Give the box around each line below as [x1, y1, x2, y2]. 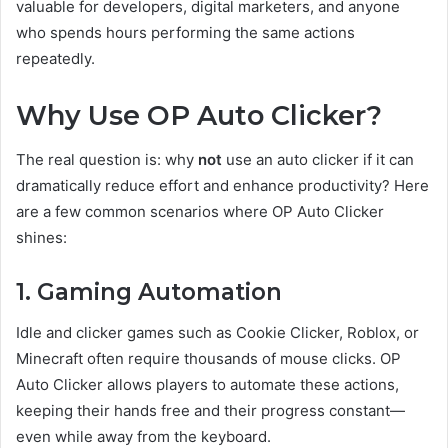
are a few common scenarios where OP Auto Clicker [16, 202, 384, 222]
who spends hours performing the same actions [16, 22, 355, 42]
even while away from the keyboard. [16, 426, 271, 446]
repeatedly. [16, 48, 95, 68]
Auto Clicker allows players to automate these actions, [16, 374, 399, 394]
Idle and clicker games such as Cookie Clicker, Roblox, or [16, 322, 419, 342]
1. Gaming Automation [16, 278, 282, 307]
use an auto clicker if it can [222, 150, 414, 170]
